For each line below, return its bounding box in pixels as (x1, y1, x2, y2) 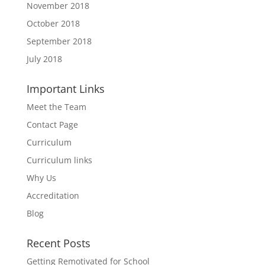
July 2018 (26, 53, 62, 64)
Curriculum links (26, 154, 92, 166)
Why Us (26, 172, 56, 183)
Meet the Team (26, 101, 86, 112)
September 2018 (26, 35, 92, 47)
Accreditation (26, 190, 79, 201)
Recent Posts (26, 236, 91, 250)
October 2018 (26, 18, 80, 29)
